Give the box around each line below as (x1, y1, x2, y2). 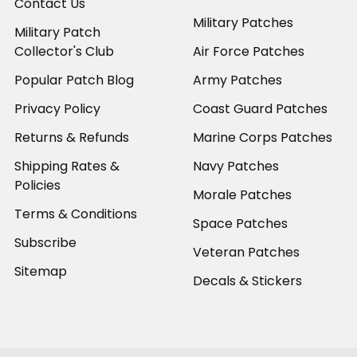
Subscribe (14, 233, 76, 252)
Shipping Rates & (14, 156, 120, 175)
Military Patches (193, 13, 293, 32)
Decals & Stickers (193, 271, 302, 290)
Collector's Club (14, 41, 114, 61)
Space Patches (193, 214, 288, 233)
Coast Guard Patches (193, 99, 328, 118)
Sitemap (14, 261, 67, 280)
